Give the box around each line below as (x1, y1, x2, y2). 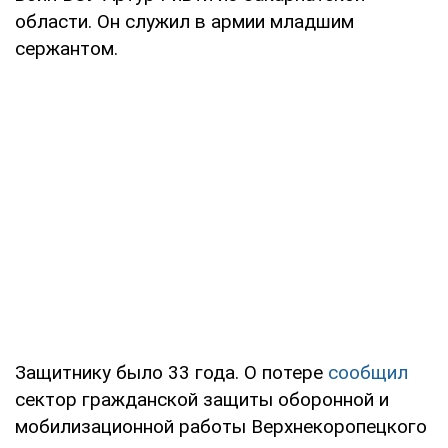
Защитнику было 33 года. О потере (15, 360, 328, 384)
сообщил (328, 360, 408, 384)
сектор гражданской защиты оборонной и (15, 387, 389, 411)
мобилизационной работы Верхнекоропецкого (15, 414, 427, 438)
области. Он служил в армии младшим (15, 9, 354, 33)
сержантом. (15, 36, 118, 60)
